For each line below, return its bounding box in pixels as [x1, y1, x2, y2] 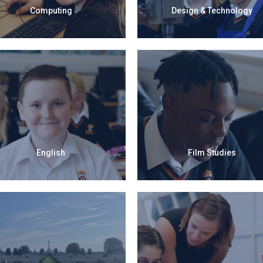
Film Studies [188, 147, 237, 157]
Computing [29, 5, 72, 15]
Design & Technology [171, 5, 253, 15]
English [36, 147, 66, 157]
